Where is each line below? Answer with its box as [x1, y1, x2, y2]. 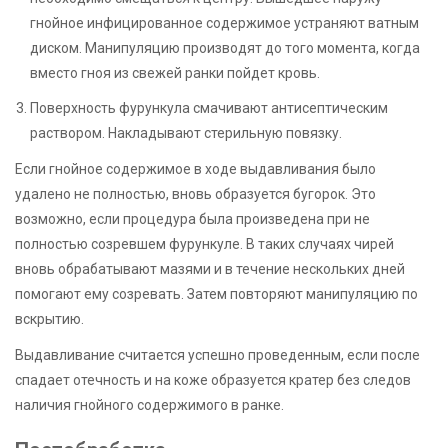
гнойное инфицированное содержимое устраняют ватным [30, 14, 419, 31]
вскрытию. [15, 310, 84, 327]
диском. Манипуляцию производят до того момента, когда [30, 39, 420, 56]
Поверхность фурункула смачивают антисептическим [30, 99, 388, 116]
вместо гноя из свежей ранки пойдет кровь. [30, 64, 320, 81]
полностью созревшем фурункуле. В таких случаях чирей [15, 235, 394, 252]
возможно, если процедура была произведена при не [15, 210, 370, 227]
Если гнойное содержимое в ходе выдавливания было [15, 160, 376, 177]
